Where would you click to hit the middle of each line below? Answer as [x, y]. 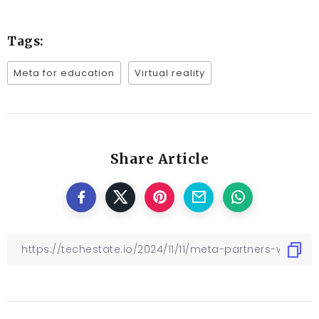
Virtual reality [170, 73]
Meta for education [64, 73]
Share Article [159, 159]
